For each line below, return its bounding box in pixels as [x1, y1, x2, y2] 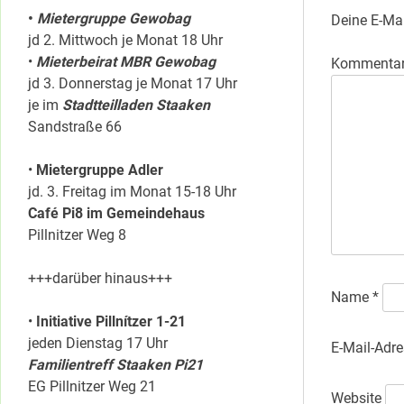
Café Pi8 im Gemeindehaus [28, 205, 205, 223]
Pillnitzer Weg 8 [28, 226, 126, 244]
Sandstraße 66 [28, 118, 122, 136]
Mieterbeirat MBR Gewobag [36, 53, 216, 71]
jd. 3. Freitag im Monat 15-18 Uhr [28, 183, 236, 201]
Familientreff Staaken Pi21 [28, 356, 203, 374]
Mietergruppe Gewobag [37, 10, 190, 28]
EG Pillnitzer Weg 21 [28, 378, 156, 396]
